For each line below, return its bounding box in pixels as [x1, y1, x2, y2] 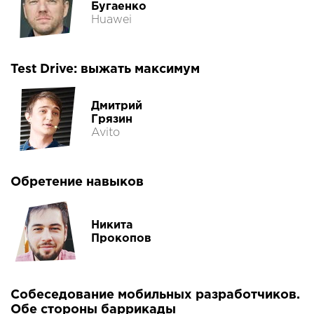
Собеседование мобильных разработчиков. [11, 289, 300, 301]
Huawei [91, 14, 132, 25]
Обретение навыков [11, 177, 144, 189]
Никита [91, 220, 132, 231]
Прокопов [91, 233, 151, 245]
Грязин [91, 114, 132, 125]
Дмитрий [91, 100, 142, 111]
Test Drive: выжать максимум [11, 64, 200, 76]
